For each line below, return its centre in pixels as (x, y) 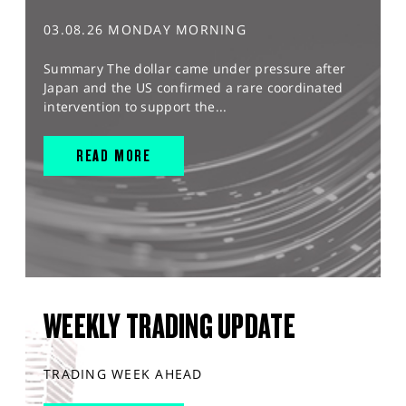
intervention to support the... (135, 107)
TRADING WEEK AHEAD (123, 374)
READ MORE (114, 156)
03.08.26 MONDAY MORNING (145, 30)
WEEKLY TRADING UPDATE (169, 327)
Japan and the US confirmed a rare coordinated (193, 88)
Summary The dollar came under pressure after (195, 69)
